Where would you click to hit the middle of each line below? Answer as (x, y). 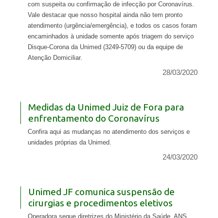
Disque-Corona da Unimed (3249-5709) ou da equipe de (105, 47)
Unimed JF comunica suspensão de (101, 192)
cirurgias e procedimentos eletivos (100, 203)
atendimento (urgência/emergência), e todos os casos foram (112, 26)
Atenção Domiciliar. (55, 58)
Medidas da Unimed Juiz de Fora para (106, 107)
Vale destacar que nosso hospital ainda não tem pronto (105, 15)
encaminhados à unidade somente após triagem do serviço (110, 36)
